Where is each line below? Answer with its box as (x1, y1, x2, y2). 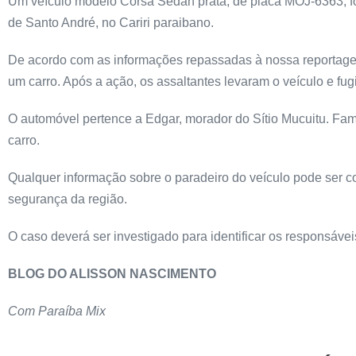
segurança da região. (8, 192, 127, 206)
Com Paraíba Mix (8, 304, 106, 318)
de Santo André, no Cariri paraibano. (8, 16, 214, 29)
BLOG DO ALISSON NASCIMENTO (8, 267, 216, 281)
